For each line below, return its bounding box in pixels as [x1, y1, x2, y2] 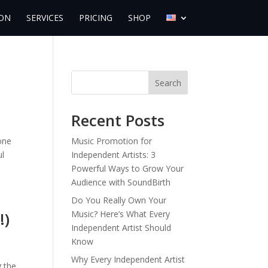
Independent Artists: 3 [71, 149, 156, 160]
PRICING [78, 12, 112, 23]
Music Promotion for [71, 135, 153, 147]
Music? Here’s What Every [71, 208, 170, 220]
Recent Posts [71, 109, 165, 131]
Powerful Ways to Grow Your [71, 163, 184, 174]
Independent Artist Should [71, 222, 172, 233]
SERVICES [26, 12, 63, 23]
